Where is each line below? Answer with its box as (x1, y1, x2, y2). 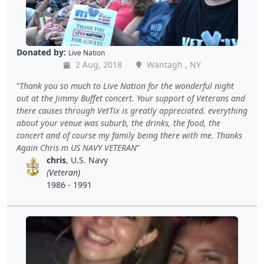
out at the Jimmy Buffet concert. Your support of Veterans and (16, 93, 245, 104)
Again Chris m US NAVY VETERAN (16, 142, 137, 154)
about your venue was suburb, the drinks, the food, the (16, 117, 220, 129)
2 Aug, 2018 (72, 59, 122, 71)
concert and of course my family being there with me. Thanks (16, 130, 242, 141)
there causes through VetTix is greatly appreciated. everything (16, 105, 247, 117)
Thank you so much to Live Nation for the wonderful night (19, 80, 234, 92)
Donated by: (16, 47, 66, 58)
